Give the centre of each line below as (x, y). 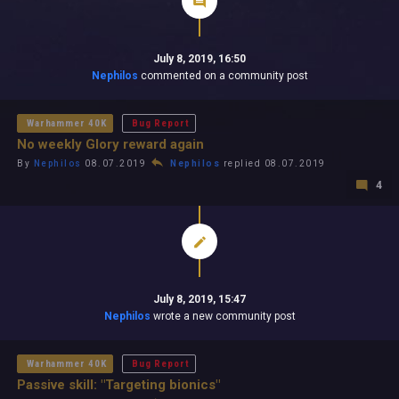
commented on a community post (223, 76)
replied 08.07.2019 (273, 163)
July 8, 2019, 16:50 (199, 59)
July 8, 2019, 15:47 (199, 299)
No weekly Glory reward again (110, 144)
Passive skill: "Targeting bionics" (118, 385)
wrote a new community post (223, 316)
